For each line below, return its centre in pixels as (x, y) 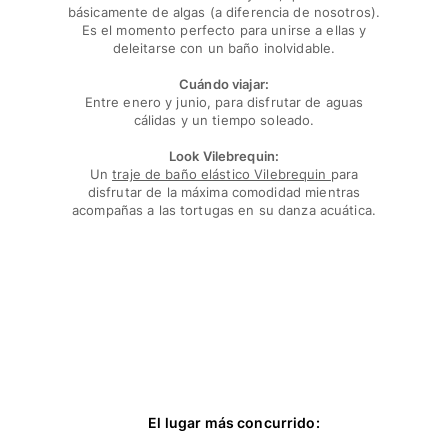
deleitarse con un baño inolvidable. (224, 47)
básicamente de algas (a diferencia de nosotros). (224, 11)
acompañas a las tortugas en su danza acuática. (224, 209)
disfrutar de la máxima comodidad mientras (224, 191)
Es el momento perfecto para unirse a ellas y (224, 29)
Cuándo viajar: (224, 83)
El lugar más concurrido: (234, 422)
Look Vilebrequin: (224, 155)
